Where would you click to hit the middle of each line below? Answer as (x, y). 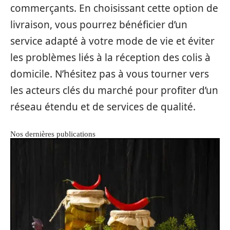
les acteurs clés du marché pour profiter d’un (114, 90)
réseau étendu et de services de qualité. (103, 107)
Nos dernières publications (53, 134)
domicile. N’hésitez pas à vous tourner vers (110, 74)
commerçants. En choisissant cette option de (114, 8)
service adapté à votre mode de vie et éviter (112, 41)
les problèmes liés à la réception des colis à (110, 57)
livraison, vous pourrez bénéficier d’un (99, 24)
